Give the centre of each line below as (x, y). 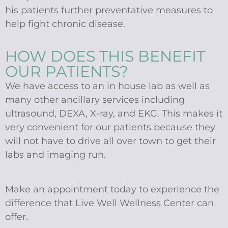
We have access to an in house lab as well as (107, 86)
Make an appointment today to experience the (112, 189)
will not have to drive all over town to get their (110, 141)
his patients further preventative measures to (109, 10)
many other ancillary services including (95, 99)
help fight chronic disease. (65, 24)
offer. (17, 217)
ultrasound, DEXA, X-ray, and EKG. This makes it (114, 113)
